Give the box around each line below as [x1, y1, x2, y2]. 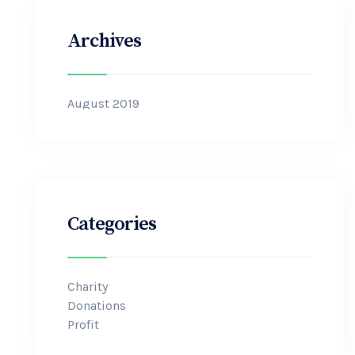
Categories [67, 212, 156, 236]
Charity [67, 279, 108, 294]
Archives [67, 29, 141, 53]
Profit [67, 317, 99, 332]
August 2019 [67, 96, 139, 111]
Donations [67, 298, 126, 313]
